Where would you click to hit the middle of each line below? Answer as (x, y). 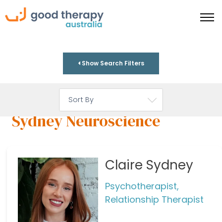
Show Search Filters (112, 63)
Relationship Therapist (154, 199)
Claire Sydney (149, 165)
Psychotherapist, (142, 186)
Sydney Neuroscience (86, 121)
